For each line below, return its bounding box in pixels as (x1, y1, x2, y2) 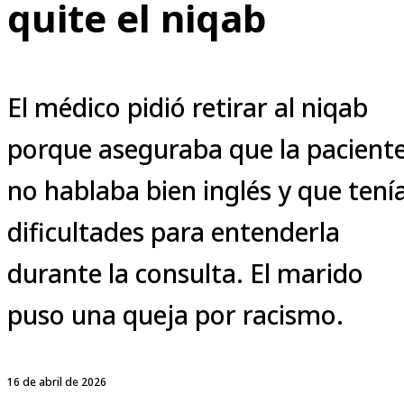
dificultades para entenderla (7, 214, 340, 249)
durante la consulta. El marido (7, 255, 363, 290)
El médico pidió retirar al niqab (7, 89, 368, 124)
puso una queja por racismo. (7, 297, 344, 332)
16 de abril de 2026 (7, 373, 106, 390)
